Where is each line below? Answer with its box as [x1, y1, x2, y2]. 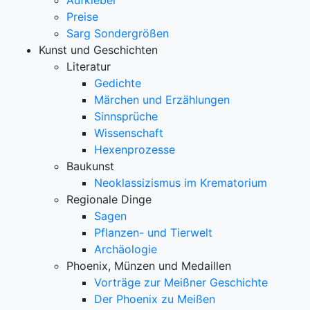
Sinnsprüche [94, 109, 158, 123]
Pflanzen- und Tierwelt [94, 226, 212, 239]
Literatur [66, 60, 111, 73]
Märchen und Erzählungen [94, 93, 230, 107]
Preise [66, 10, 98, 24]
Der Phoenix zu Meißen [94, 292, 215, 306]
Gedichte [94, 76, 141, 90]
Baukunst [66, 159, 114, 173]
